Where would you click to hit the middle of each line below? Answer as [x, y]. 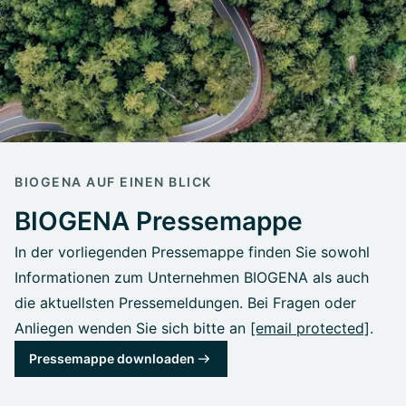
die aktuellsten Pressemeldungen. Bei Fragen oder [185, 303]
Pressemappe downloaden [112, 359]
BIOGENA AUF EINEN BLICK [113, 182]
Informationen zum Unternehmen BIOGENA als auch [192, 278]
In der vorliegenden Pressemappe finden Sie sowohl [192, 252]
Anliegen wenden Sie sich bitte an [132, 329]
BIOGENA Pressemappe [159, 222]
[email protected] [310, 329]
